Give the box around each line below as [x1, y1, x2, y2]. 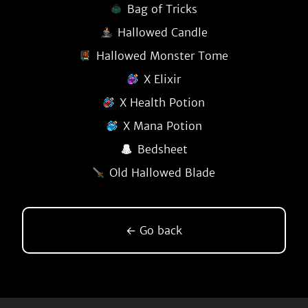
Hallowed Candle [117, 25, 208, 39]
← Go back [126, 223, 182, 237]
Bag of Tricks [127, 2, 197, 16]
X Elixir [144, 72, 181, 86]
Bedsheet [137, 142, 188, 156]
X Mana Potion [122, 119, 202, 133]
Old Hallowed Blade [109, 166, 215, 179]
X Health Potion [120, 96, 205, 109]
